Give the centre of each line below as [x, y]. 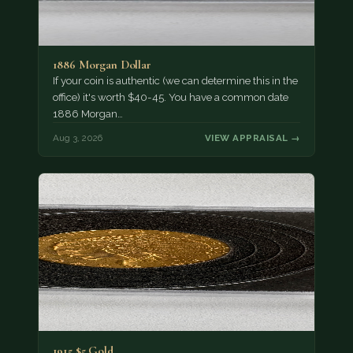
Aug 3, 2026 [77, 137]
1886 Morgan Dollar [102, 65]
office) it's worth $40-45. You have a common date [170, 98]
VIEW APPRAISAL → [253, 137]
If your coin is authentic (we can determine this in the [175, 81]
